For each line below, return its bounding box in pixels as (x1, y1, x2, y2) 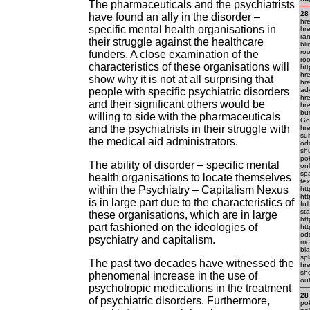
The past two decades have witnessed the (89, 257, 294, 269)
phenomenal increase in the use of (89, 270, 257, 282)
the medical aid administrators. (89, 136, 238, 147)
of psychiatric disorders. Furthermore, (89, 295, 270, 307)
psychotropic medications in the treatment (89, 282, 291, 294)
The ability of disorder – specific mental (89, 159, 280, 171)
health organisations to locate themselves (89, 172, 291, 183)
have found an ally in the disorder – (89, 11, 260, 23)
